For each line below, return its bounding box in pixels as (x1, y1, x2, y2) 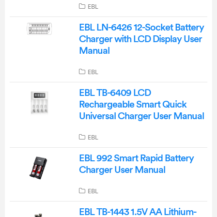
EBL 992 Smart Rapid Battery (78, 153, 194, 163)
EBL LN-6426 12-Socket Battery (78, 22, 204, 32)
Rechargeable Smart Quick (78, 99, 186, 109)
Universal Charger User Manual (78, 111, 204, 121)
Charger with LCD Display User (78, 34, 202, 44)
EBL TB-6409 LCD (78, 88, 151, 98)
